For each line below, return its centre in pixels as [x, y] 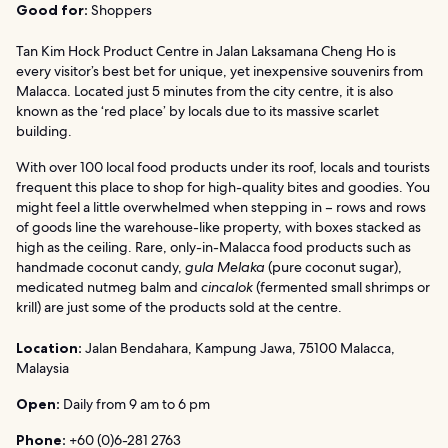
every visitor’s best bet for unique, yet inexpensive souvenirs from [219, 71]
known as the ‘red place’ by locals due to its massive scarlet [197, 111]
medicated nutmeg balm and [108, 287]
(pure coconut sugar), [335, 267]
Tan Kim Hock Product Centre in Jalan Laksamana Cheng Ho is [206, 51]
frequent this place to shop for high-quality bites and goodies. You [223, 187]
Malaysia [42, 368]
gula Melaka [226, 267]
